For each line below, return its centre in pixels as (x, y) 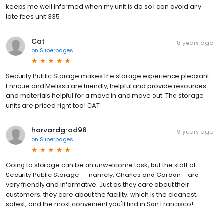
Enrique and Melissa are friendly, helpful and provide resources (106, 86)
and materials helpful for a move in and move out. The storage (105, 96)
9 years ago (195, 132)
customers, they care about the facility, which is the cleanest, (102, 195)
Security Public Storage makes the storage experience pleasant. (108, 76)
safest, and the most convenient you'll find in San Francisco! (99, 204)
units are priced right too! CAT (53, 106)
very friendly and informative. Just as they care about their (98, 185)
